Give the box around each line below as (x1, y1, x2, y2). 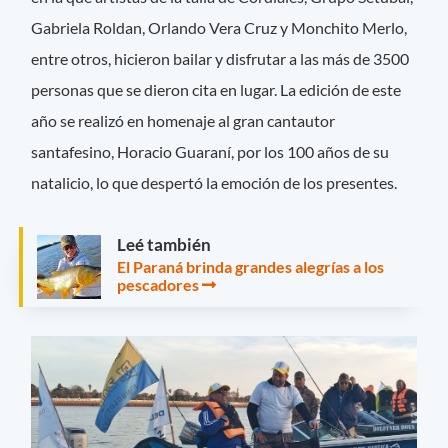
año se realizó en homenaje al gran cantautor (31, 110, 336, 130)
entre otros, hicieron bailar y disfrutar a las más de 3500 (31, 48, 410, 68)
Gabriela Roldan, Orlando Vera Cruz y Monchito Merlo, (31, 17, 408, 37)
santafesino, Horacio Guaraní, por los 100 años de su (31, 141, 390, 161)
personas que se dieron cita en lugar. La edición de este (31, 79, 402, 99)
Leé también (117, 233, 211, 255)
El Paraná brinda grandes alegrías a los (117, 256, 384, 276)
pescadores (117, 274, 199, 294)
